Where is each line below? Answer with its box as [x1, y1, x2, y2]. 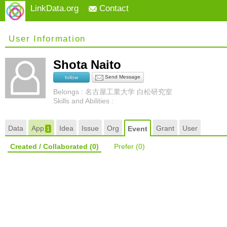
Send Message [103, 74, 140, 80]
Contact [97, 4, 129, 13]
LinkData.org [30, 4, 79, 13]
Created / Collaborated [10, 142, 90, 150]
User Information [9, 34, 86, 44]
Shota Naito [53, 58, 128, 71]
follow [65, 74, 78, 80]
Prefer [114, 142, 136, 150]
